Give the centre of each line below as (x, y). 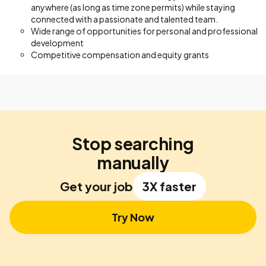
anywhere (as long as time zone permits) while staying (133, 7)
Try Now (133, 217)
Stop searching (133, 143)
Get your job (96, 186)
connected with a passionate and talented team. (124, 19)
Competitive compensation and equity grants (120, 55)
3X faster (170, 186)
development (57, 43)
